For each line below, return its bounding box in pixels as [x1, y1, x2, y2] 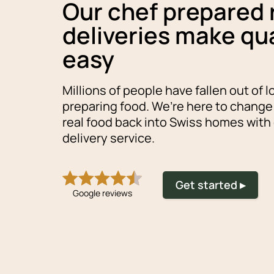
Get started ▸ [176, 177, 245, 192]
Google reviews [72, 187, 132, 199]
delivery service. [62, 129, 155, 146]
